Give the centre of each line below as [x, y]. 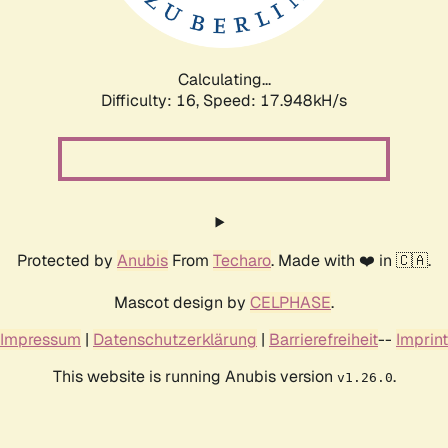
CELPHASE [290, 302]
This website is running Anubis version [194, 376]
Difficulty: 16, [152, 100]
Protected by [67, 260]
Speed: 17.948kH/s [275, 100]
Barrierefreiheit [323, 339]
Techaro [242, 260]
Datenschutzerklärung [175, 339]
